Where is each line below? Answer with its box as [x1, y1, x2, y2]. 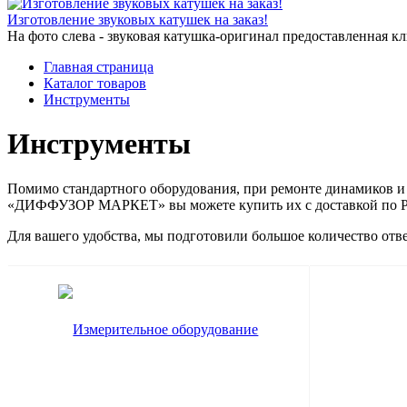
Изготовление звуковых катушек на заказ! [7, 12, 268, 27]
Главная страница [44, 59, 154, 74]
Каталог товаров [44, 75, 146, 91]
